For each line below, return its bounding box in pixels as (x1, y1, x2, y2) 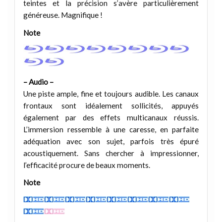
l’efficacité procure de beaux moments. (23, 160, 150, 169)
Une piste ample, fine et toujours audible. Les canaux (23, 89, 199, 98)
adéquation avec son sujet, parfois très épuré (23, 136, 199, 146)
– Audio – (23, 77, 54, 86)
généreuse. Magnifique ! (23, 10, 103, 20)
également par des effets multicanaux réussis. (23, 112, 199, 122)
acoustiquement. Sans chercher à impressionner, (23, 148, 199, 158)
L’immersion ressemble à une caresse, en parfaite (23, 124, 199, 134)
